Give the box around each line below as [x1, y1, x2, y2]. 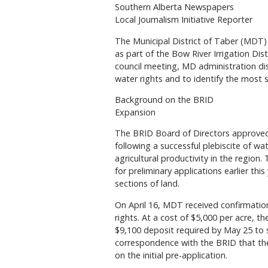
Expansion [115, 106, 156, 118]
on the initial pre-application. [115, 249, 227, 261]
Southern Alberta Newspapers [115, 1, 234, 13]
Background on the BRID [115, 93, 214, 105]
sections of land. [115, 178, 179, 190]
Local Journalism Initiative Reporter [115, 14, 252, 26]
